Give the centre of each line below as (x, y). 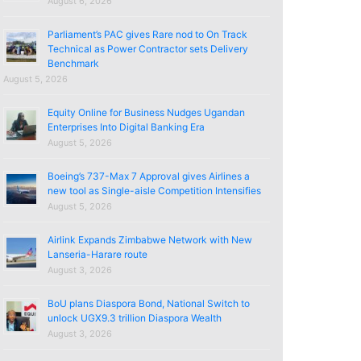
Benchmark (73, 63)
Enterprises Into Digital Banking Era (126, 127)
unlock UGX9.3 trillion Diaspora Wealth (134, 317)
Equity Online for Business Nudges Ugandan (146, 112)
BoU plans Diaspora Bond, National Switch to (148, 303)
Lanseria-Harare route (97, 254)
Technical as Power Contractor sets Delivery (147, 48)
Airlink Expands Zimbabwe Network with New (149, 239)
